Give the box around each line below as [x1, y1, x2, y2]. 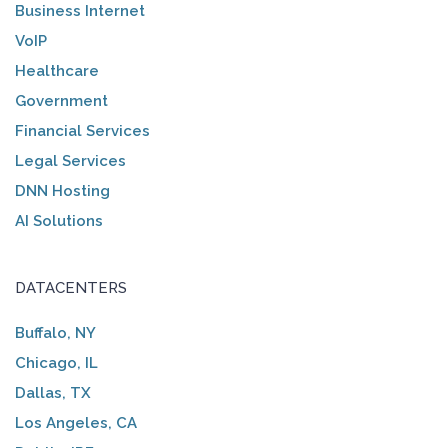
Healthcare [15, 61, 99, 80]
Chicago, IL [15, 353, 98, 372]
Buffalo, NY [15, 323, 96, 342]
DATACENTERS [15, 278, 127, 297]
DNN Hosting [15, 181, 110, 200]
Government [15, 91, 108, 110]
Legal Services [15, 151, 126, 170]
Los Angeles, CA [15, 413, 137, 432]
